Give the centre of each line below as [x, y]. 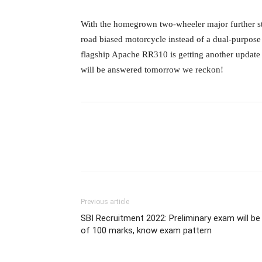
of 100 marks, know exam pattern [146, 230]
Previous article [105, 202]
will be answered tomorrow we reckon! [152, 70]
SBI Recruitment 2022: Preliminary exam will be [170, 218]
